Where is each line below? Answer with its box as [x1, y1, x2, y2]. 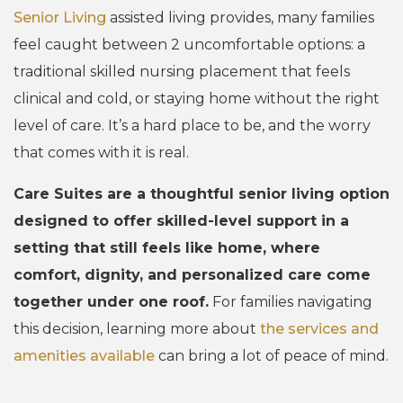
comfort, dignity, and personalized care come [13, 265, 371, 283]
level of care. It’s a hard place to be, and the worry [13, 116, 371, 134]
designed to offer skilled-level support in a [13, 211, 349, 229]
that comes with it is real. [13, 143, 189, 161]
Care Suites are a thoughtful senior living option [13, 184, 390, 202]
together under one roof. [13, 292, 209, 310]
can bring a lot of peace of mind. [155, 346, 389, 364]
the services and [260, 319, 379, 337]
